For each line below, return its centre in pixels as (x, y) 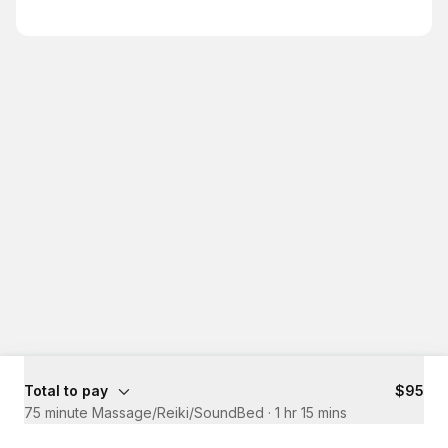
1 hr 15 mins (311, 412)
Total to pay (66, 390)
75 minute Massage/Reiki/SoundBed (144, 412)
